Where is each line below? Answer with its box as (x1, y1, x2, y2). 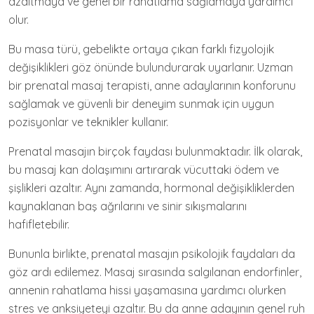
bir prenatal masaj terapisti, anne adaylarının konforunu (8, 78, 296, 93)
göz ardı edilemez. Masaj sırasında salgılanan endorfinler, (8, 264, 301, 279)
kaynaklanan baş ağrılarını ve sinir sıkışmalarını (8, 198, 247, 213)
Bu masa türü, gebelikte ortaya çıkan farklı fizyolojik (8, 41, 274, 56)
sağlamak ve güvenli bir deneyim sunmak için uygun (8, 96, 274, 111)
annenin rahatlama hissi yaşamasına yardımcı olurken (8, 282, 286, 297)
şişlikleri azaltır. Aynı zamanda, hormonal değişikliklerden (8, 180, 294, 195)
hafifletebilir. (8, 217, 69, 231)
